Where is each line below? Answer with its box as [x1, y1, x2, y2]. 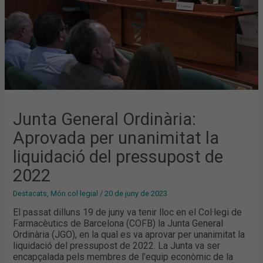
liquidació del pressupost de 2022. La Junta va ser [13, 240, 221, 251]
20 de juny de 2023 [104, 188, 168, 198]
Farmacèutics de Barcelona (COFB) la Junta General [13, 217, 224, 229]
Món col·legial [50, 188, 99, 198]
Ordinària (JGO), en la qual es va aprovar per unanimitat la [13, 228, 245, 240]
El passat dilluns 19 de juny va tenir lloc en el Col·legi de [13, 206, 242, 218]
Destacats [13, 188, 48, 198]
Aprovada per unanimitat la [13, 128, 220, 149]
